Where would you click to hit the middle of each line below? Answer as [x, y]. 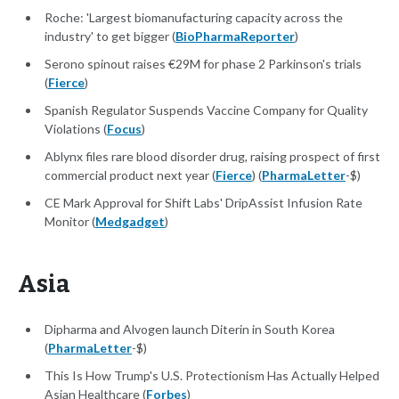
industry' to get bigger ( [110, 37]
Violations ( [76, 129]
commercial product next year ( [130, 175]
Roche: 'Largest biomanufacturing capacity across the [194, 18]
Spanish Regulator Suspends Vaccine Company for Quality [206, 110]
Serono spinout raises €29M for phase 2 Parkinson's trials [203, 64]
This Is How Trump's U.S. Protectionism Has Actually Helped [212, 376]
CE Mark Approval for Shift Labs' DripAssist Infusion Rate [204, 203]
